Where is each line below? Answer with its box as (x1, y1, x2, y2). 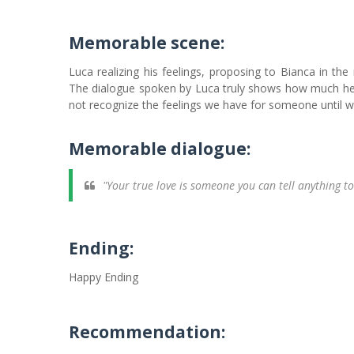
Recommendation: (69, 321, 225, 343)
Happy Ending (69, 269, 138, 284)
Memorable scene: (69, 32, 224, 54)
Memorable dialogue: (69, 137, 250, 160)
